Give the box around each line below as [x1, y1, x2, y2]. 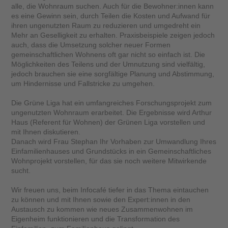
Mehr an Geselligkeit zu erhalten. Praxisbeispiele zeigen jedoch [11, 31, 215, 40]
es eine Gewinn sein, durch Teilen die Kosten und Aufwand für [11, 12, 211, 20]
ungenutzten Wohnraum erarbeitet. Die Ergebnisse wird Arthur [11, 108, 212, 117]
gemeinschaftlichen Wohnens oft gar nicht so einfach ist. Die [11, 50, 206, 59]
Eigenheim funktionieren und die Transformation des [11, 215, 180, 223]
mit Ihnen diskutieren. [11, 128, 81, 136]
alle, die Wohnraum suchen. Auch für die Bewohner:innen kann [11, 2, 214, 11]
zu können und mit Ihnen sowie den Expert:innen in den [11, 195, 191, 204]
